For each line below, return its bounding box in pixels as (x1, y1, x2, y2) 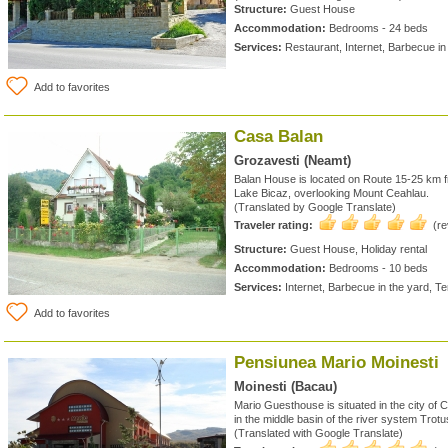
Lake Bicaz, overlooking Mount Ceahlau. (234, 187, 429, 199)
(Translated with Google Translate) (234, 427, 403, 439)
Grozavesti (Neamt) (234, 153, 351, 168)
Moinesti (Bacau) (234, 379, 337, 394)
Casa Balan (234, 127, 323, 146)
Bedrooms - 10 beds (326, 262, 428, 274)
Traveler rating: (234, 219, 313, 231)
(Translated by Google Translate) (234, 201, 396, 213)
